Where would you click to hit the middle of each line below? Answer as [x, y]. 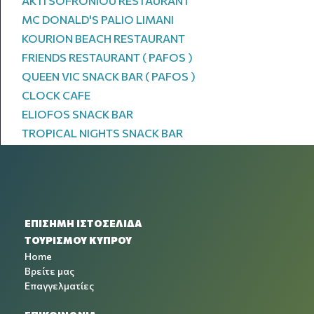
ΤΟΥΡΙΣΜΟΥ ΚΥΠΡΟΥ [78, 240]
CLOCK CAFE [56, 95]
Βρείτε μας [49, 271]
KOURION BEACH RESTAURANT [103, 38]
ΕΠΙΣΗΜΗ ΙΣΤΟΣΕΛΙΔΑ [83, 223]
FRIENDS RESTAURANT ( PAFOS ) [107, 57]
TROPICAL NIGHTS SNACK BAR [102, 133]
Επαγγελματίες [59, 286]
